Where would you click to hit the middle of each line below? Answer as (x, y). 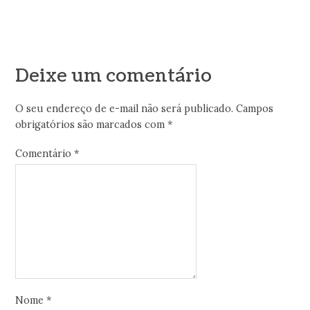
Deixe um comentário (114, 76)
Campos (255, 109)
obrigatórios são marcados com (92, 125)
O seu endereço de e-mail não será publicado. (125, 109)
